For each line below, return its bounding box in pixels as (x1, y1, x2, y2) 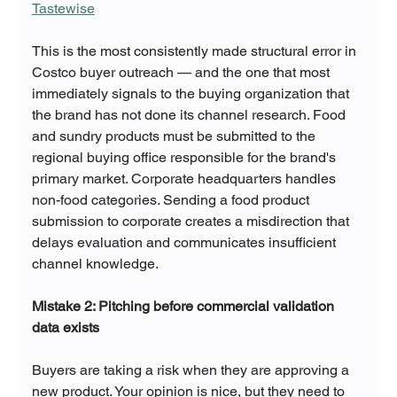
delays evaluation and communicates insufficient (31, 234, 339, 252)
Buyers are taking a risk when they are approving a (31, 362, 353, 379)
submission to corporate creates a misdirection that (31, 213, 353, 230)
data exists (31, 319, 99, 337)
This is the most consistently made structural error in (31, 43, 360, 60)
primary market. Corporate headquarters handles (31, 170, 339, 188)
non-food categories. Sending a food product (31, 191, 313, 209)
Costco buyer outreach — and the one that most (31, 64, 333, 82)
